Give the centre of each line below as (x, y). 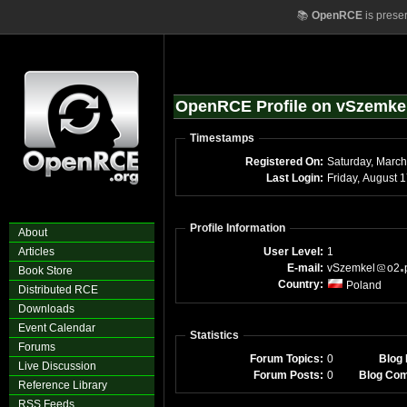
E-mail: (305, 268)
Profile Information (238, 228)
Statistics (214, 335)
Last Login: (295, 178)
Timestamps (222, 138)
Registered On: (284, 162)
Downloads (46, 309)
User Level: (293, 252)
